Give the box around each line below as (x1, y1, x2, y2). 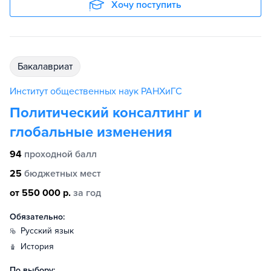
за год (73, 187, 101, 199)
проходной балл (24, 148, 97, 160)
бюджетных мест (24, 168, 101, 180)
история (27, 241, 54, 252)
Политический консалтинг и (10, 104, 202, 122)
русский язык (25, 226, 74, 236)
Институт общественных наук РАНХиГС (10, 85, 182, 97)
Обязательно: (10, 212, 65, 222)
